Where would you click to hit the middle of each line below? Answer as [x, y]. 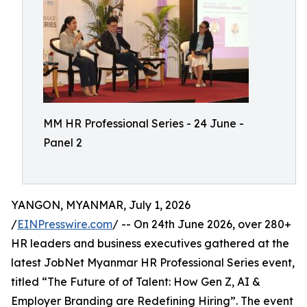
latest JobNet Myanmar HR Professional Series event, [153, 262]
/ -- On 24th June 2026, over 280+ [202, 224]
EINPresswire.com [65, 224]
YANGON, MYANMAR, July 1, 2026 [101, 205]
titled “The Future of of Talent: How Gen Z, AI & [136, 282]
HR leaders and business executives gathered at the [150, 243]
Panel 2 [63, 143]
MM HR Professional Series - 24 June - [144, 123]
